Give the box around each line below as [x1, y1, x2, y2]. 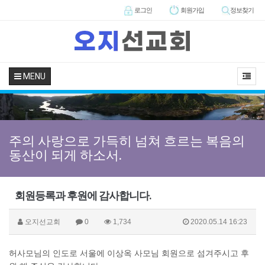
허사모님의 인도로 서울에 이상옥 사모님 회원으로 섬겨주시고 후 [9, 248, 249, 258]
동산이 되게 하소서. [9, 148, 122, 163]
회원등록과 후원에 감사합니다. [15, 189, 151, 202]
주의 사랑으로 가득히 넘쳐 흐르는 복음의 [9, 134, 245, 149]
